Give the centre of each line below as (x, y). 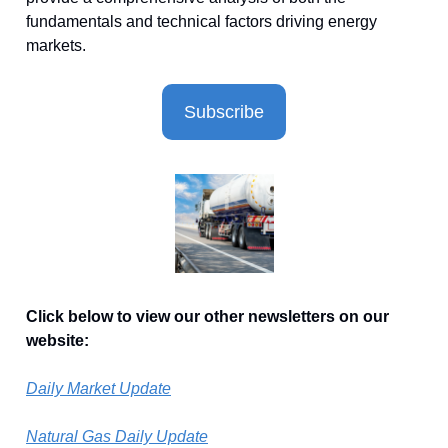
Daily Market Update (98, 388)
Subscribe (224, 112)
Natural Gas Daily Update (117, 436)
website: (57, 340)
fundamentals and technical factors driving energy (201, 21)
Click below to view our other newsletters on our (207, 316)
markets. (56, 45)
